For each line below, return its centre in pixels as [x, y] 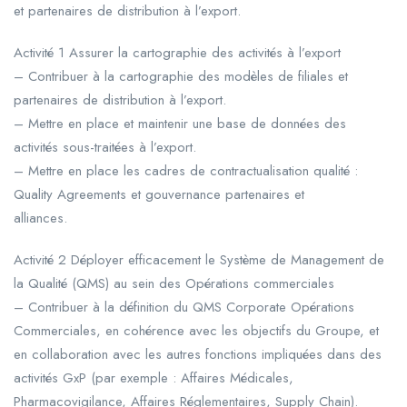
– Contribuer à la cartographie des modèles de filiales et [181, 76]
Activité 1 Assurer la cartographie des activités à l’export [177, 52]
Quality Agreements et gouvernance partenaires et [159, 194]
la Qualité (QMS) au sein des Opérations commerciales [174, 283]
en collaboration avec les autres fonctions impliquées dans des [198, 354]
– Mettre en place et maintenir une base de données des [180, 123]
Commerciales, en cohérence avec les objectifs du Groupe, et [196, 330]
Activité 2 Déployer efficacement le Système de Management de [199, 259]
